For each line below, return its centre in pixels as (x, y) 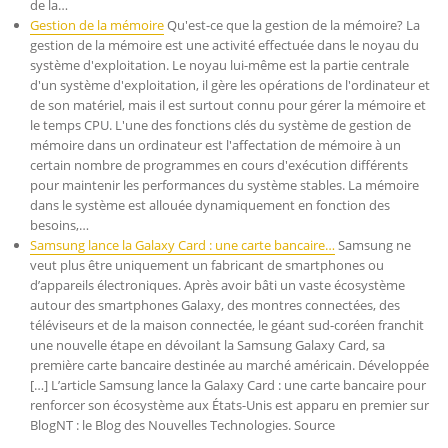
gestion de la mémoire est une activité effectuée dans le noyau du (224, 45)
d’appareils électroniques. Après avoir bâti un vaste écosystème (217, 285)
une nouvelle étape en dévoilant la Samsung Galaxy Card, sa (207, 345)
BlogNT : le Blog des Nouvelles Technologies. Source (182, 425)
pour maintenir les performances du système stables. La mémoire (224, 185)
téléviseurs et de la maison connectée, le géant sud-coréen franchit (227, 325)
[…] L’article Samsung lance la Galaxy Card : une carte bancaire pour (228, 385)
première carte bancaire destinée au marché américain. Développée (229, 365)
